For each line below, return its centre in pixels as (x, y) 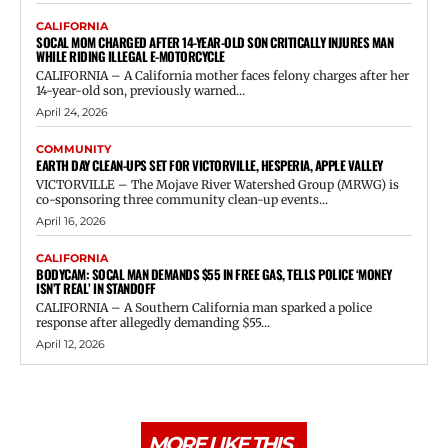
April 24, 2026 (72, 111)
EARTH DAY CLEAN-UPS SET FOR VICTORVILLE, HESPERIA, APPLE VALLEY (209, 164)
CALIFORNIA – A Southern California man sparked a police (204, 307)
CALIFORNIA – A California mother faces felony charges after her (222, 75)
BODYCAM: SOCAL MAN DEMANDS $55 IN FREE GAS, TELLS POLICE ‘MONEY (214, 273)
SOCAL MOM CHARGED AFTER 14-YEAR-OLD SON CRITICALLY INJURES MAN (214, 41)
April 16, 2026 (71, 220)
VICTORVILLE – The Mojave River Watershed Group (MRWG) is (217, 184)
